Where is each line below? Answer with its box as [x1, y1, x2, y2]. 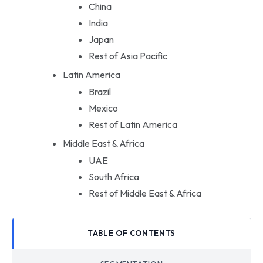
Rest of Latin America [88, 118, 177, 130]
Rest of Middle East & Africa [88, 187, 201, 199]
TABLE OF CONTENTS [87, 228, 176, 238]
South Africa [88, 170, 139, 183]
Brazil [88, 85, 111, 97]
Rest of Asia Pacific [88, 49, 167, 62]
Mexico [88, 102, 118, 114]
